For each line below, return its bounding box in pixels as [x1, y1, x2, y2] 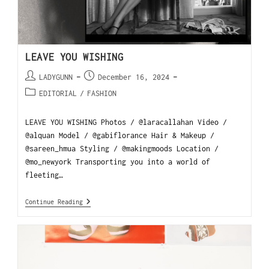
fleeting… [25, 170, 64, 180]
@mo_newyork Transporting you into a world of [25, 157, 211, 166]
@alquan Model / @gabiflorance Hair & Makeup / [25, 130, 215, 140]
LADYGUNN [39, 72, 73, 82]
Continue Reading [25, 198, 83, 205]
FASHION [87, 88, 117, 98]
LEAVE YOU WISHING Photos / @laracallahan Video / [25, 117, 228, 127]
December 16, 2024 [98, 72, 170, 82]
